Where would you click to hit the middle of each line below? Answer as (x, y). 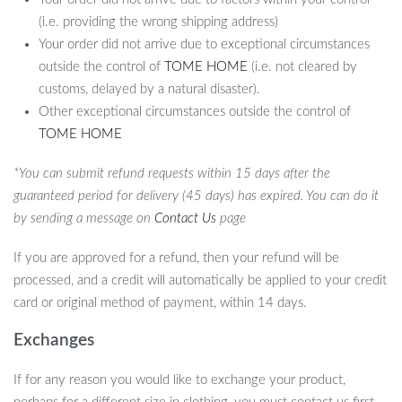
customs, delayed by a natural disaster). (150, 90)
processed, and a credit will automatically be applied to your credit (200, 280)
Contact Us (185, 219)
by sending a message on (84, 219)
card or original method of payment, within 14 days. (160, 302)
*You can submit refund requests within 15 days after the (172, 174)
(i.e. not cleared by (303, 67)
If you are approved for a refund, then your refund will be (176, 258)
